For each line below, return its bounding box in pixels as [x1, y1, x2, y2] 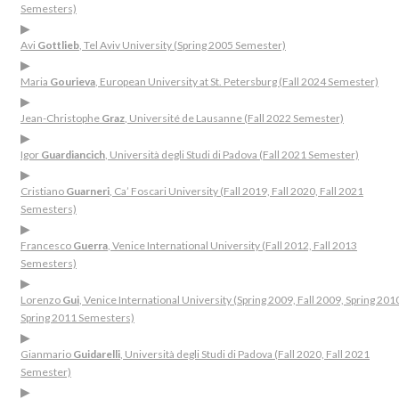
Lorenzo [20, 293, 62, 306]
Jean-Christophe [20, 111, 102, 125]
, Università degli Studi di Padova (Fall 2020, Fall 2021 [120, 347, 370, 361]
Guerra [73, 239, 108, 252]
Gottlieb [37, 38, 79, 52]
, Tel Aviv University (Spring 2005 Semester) [79, 38, 286, 52]
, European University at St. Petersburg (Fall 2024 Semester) [95, 75, 379, 88]
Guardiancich [41, 148, 105, 161]
